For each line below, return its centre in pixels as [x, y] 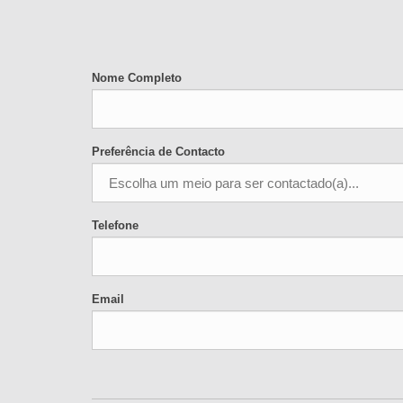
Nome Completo [137, 77]
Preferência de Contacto [158, 151]
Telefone [115, 225]
